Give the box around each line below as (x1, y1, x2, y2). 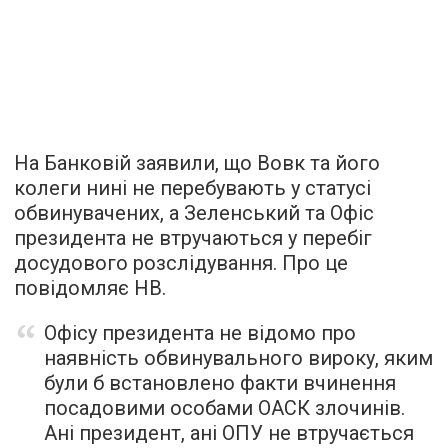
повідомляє (14, 276, 129, 300)
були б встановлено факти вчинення (44, 371, 396, 395)
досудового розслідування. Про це (14, 251, 348, 275)
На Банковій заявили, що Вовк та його (14, 151, 380, 175)
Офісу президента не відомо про (44, 321, 356, 345)
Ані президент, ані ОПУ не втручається (44, 421, 414, 445)
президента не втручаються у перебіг (14, 226, 372, 250)
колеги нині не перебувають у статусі (14, 176, 371, 200)
